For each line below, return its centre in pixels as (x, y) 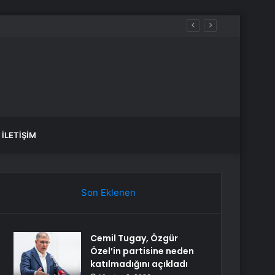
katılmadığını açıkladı (139, 264)
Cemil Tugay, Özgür (134, 238)
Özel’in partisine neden (142, 251)
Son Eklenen (108, 192)
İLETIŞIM (19, 135)
